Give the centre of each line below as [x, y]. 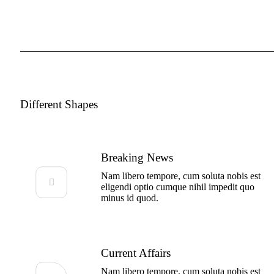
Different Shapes [59, 105]
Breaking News [137, 158]
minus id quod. [130, 198]
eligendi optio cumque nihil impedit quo [178, 187]
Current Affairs [136, 253]
